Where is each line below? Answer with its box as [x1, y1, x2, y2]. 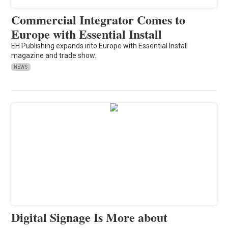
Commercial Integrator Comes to [11, 10, 186, 28]
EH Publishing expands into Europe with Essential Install [11, 41, 188, 50]
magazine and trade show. [11, 51, 97, 60]
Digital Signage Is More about [11, 208, 168, 226]
